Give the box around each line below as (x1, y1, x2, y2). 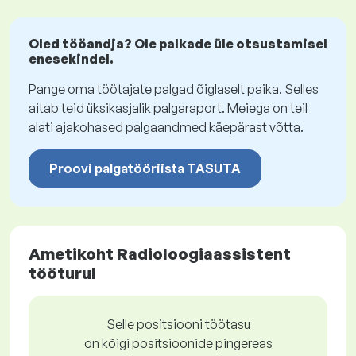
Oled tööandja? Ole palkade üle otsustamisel (29, 36, 327, 52)
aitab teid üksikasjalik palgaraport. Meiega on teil (29, 100, 308, 117)
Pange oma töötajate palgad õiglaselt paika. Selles (29, 81, 319, 98)
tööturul (29, 263, 96, 284)
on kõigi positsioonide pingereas (83, 335, 273, 352)
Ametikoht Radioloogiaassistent (29, 244, 291, 265)
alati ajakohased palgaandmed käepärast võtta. (29, 119, 304, 136)
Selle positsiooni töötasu (106, 316, 250, 333)
